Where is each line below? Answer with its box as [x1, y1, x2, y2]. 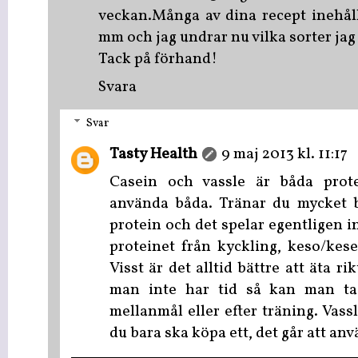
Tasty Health [109, 144, 197, 166]
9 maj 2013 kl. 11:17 [221, 144, 348, 166]
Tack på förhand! [98, 49, 217, 70]
